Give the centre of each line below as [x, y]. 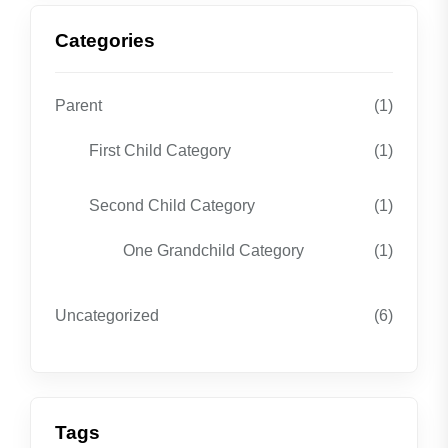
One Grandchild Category [213, 250]
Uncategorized [107, 315]
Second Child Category [172, 205]
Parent [78, 105]
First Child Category [160, 150]
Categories [105, 40]
